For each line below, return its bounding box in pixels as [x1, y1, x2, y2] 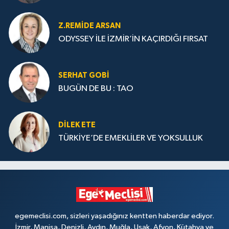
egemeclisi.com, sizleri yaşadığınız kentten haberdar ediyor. [15, 212, 214, 220]
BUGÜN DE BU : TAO [58, 84, 133, 94]
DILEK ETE [58, 121, 96, 129]
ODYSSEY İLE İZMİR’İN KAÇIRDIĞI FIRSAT [58, 35, 208, 44]
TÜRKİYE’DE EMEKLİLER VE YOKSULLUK [58, 134, 203, 143]
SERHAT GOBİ [58, 71, 109, 79]
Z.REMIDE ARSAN [58, 21, 121, 30]
